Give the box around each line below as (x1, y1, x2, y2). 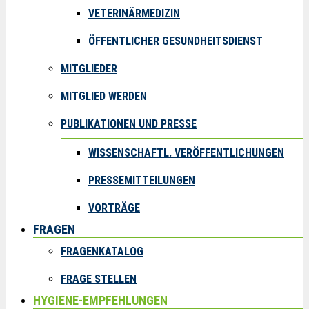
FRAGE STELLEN (61, 272, 137, 286)
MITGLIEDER (61, 62, 117, 76)
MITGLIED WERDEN (61, 90, 147, 103)
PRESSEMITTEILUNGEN (88, 174, 195, 188)
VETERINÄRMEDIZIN (88, 7, 180, 21)
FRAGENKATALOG (61, 245, 143, 259)
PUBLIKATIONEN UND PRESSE (61, 117, 197, 131)
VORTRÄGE (88, 201, 140, 215)
